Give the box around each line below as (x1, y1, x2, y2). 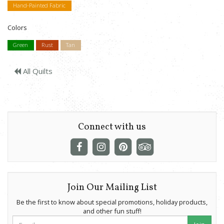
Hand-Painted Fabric (13, 1, 66, 9)
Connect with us (78, 120, 146, 133)
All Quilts (21, 66, 52, 76)
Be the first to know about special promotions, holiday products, (16, 197, 207, 207)
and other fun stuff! (82, 206, 141, 216)
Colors (7, 23, 27, 32)
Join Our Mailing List (67, 180, 157, 194)
